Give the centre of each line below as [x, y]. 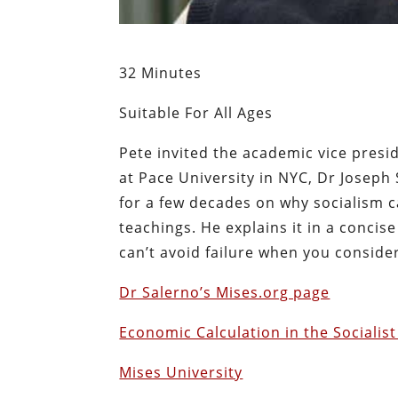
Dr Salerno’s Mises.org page [225, 292]
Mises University [181, 372]
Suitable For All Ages [196, 113]
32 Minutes [161, 73]
